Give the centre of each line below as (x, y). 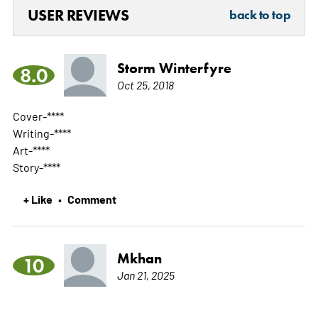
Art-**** (31, 150)
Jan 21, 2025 (146, 275)
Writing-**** (42, 133)
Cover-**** (38, 116)
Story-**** (36, 167)
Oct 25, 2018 (145, 85)
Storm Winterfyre (174, 68)
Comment (92, 199)
